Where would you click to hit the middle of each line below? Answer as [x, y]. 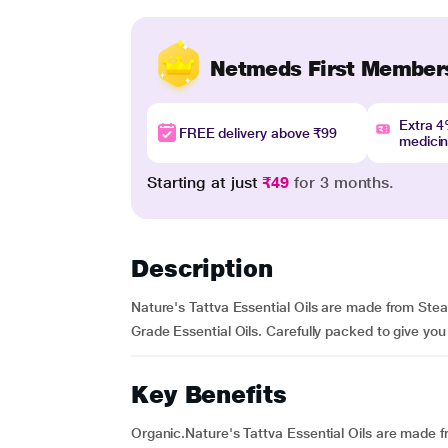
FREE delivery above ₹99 [258, 133]
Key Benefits [208, 394]
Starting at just [204, 182]
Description [201, 268]
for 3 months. [342, 182]
